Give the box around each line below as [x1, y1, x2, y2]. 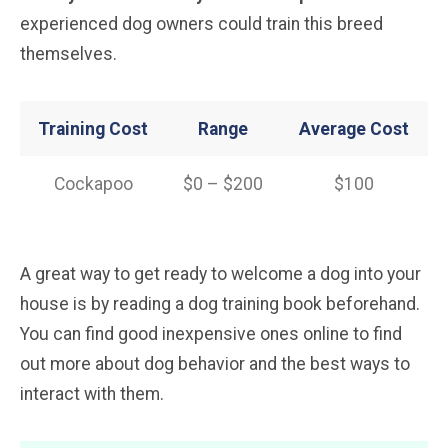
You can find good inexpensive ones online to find [20, 323, 402, 344]
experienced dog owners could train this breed [20, 13, 383, 34]
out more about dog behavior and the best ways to [20, 353, 410, 374]
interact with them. [20, 383, 164, 404]
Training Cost [38, 118, 148, 139]
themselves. [20, 43, 117, 64]
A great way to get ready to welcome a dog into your [20, 263, 421, 284]
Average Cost [299, 118, 409, 139]
